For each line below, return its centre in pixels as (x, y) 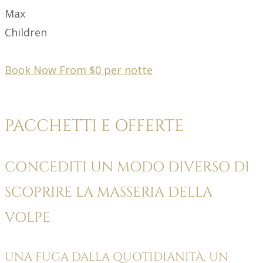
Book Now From (47, 70)
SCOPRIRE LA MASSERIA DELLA (109, 192)
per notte (128, 70)
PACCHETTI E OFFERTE (94, 126)
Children (26, 32)
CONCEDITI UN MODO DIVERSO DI (127, 167)
